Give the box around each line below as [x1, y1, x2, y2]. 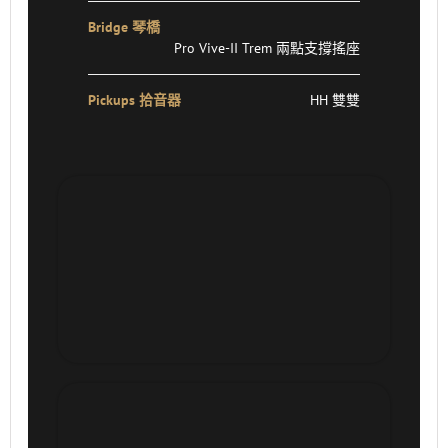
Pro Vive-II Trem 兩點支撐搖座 [173, 38, 360, 57]
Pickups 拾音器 [88, 90, 182, 109]
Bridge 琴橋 [88, 17, 161, 36]
